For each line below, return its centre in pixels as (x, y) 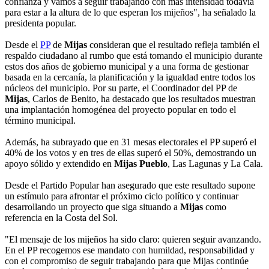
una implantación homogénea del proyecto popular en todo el (120, 110)
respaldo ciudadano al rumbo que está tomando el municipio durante (134, 56)
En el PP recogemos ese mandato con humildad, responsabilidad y (130, 250)
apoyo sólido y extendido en (59, 164)
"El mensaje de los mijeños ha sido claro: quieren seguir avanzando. (133, 240)
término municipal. (40, 121)
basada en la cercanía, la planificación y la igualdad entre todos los (130, 77)
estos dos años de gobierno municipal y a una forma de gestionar (127, 67)
